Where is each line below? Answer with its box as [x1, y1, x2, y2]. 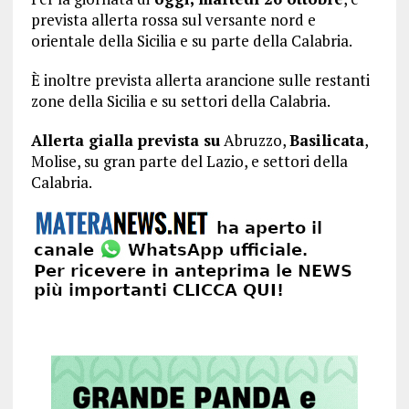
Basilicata [288, 130, 364, 151]
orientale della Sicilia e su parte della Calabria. [30, 30, 352, 51]
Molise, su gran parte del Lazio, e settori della [30, 151, 348, 172]
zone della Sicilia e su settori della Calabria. [30, 90, 330, 111]
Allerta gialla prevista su [30, 130, 220, 151]
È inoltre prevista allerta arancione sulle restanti [30, 69, 370, 90]
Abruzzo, [219, 130, 289, 151]
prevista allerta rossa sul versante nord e [30, 9, 316, 30]
